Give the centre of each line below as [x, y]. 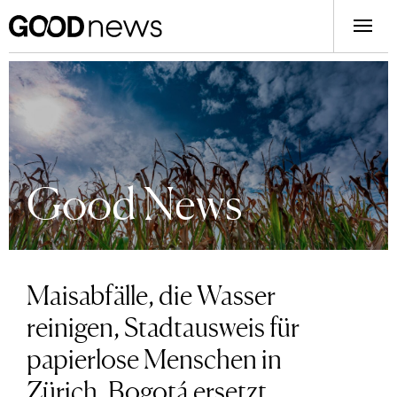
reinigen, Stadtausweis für [163, 325]
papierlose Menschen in [154, 357]
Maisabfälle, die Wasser [151, 293]
